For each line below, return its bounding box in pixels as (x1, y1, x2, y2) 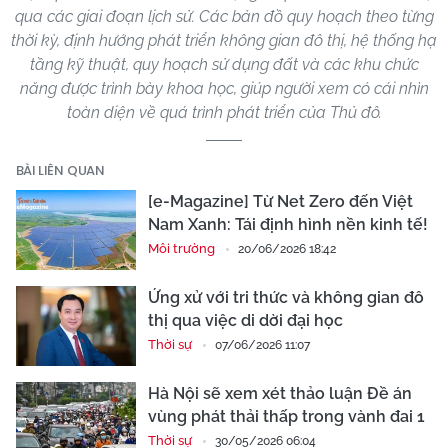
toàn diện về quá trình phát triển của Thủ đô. (66, 103, 382, 123)
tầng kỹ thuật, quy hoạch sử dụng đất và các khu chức (29, 55, 419, 75)
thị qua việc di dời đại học (148, 311, 343, 331)
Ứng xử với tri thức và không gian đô (148, 288, 424, 308)
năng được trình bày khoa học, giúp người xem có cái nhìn (19, 79, 429, 99)
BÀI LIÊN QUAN (16, 161, 105, 181)
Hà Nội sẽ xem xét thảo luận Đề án (148, 384, 412, 404)
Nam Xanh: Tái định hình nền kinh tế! (148, 215, 428, 235)
